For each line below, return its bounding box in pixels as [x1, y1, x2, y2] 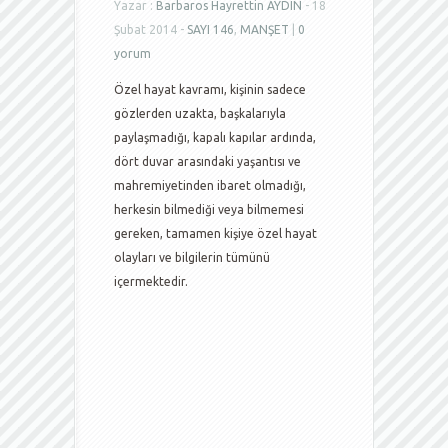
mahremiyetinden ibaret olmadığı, [114, 179, 306, 192]
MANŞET [240, 23, 289, 36]
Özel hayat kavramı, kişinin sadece [114, 83, 306, 96]
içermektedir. [114, 275, 188, 288]
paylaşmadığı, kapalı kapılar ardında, [114, 131, 316, 144]
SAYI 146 [187, 23, 234, 36]
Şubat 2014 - [114, 23, 187, 36]
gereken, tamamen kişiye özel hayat [114, 227, 317, 240]
